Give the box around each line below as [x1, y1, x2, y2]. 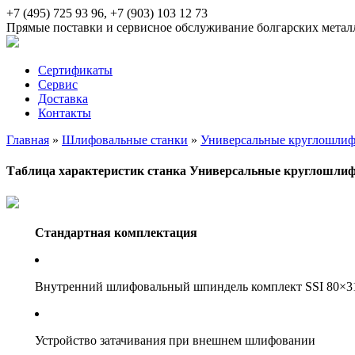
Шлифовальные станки [62, 133, 188, 147]
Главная [6, 133, 49, 147]
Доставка [38, 92, 88, 105]
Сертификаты [38, 63, 113, 77]
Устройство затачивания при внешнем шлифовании [34, 333, 315, 347]
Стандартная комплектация [34, 225, 197, 239]
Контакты [38, 106, 91, 120]
